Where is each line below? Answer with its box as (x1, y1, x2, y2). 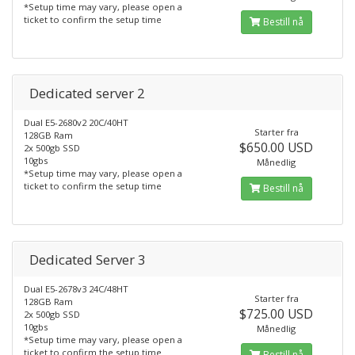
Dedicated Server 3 (29, 250, 146, 269)
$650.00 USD (239, 139, 314, 156)
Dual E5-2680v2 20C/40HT (24, 116, 128, 128)
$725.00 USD (239, 305, 314, 323)
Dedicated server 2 (29, 84, 145, 102)
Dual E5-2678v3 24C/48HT (24, 283, 128, 295)
